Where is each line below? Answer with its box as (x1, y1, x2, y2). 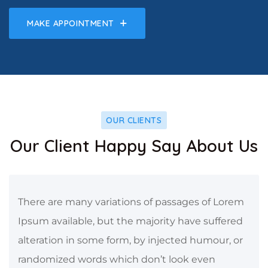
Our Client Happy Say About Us (10, 135, 258, 157)
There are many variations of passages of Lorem (18, 196, 244, 208)
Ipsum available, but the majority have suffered (18, 215, 243, 227)
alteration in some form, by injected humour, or (18, 234, 243, 246)
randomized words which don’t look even (18, 254, 215, 266)
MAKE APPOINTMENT (27, 18, 114, 29)
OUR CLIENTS (106, 115, 162, 126)
